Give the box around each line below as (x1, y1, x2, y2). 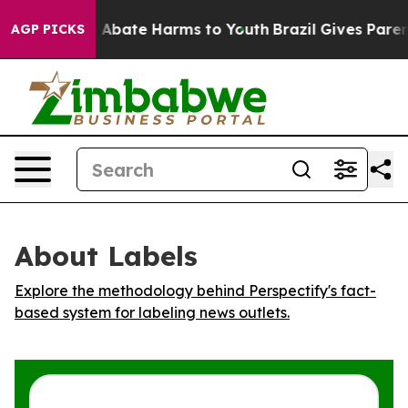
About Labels (15, 239, 198, 273)
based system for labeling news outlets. (15, 303, 290, 321)
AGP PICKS (11, 21, 85, 37)
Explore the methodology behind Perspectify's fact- (15, 281, 376, 300)
